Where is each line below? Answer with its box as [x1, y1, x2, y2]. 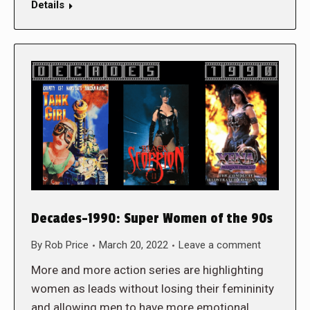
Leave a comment [179, 239, 261, 252]
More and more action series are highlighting [31, 263, 264, 277]
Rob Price [45, 239, 89, 252]
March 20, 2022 [99, 239, 168, 252]
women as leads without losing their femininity [31, 282, 274, 296]
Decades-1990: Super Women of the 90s [31, 210, 273, 228]
